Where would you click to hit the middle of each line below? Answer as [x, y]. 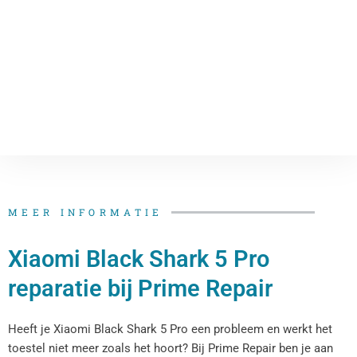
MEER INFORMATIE [86, 212]
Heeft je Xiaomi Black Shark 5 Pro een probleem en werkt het [170, 330]
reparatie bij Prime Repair [140, 289]
